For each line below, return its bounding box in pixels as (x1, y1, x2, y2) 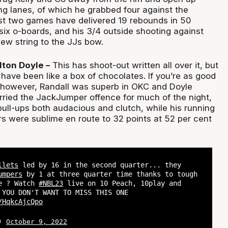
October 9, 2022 (6, 218, 68, 226)
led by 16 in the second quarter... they (18, 160, 182, 169)
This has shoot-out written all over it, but (49, 60, 218, 71)
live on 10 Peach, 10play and (63, 179, 182, 187)
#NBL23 (39, 179, 64, 187)
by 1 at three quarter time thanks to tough (22, 169, 198, 178)
